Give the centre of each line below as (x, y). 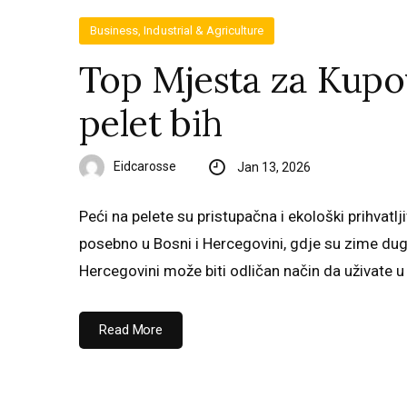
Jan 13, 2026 (273, 167)
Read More (131, 330)
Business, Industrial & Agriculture (177, 30)
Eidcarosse (145, 166)
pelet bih (151, 123)
